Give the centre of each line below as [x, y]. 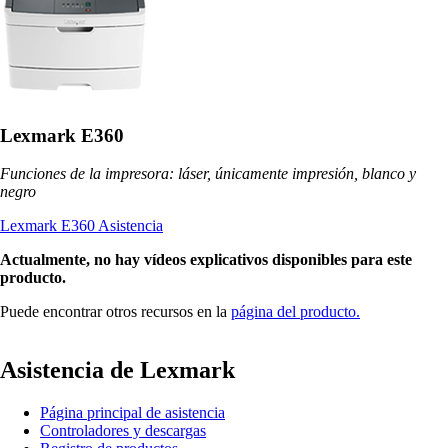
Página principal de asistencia [132, 413]
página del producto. [295, 312]
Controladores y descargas [123, 431]
